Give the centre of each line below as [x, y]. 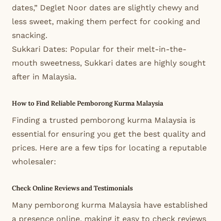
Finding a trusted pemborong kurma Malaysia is [104, 120]
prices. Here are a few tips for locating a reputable [109, 147]
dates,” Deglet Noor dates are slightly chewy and [105, 7]
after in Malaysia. [44, 76]
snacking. [30, 35]
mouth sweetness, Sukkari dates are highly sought [109, 63]
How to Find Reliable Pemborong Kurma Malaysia [88, 103]
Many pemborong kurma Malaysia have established [110, 205]
